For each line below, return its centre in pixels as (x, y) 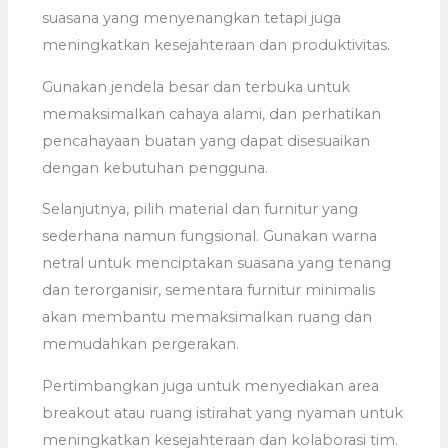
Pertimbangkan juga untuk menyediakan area (211, 385)
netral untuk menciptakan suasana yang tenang (217, 263)
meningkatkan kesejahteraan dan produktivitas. (216, 44)
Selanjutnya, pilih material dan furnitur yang (200, 209)
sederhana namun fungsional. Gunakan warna (210, 236)
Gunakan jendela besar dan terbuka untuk (196, 86)
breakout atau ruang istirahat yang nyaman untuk (223, 412)
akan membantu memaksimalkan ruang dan (207, 317)
